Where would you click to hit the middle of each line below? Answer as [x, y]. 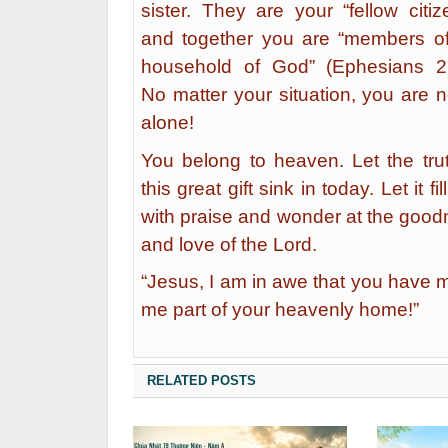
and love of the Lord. [229, 244]
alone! [167, 122]
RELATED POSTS [201, 381]
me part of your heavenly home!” [280, 310]
